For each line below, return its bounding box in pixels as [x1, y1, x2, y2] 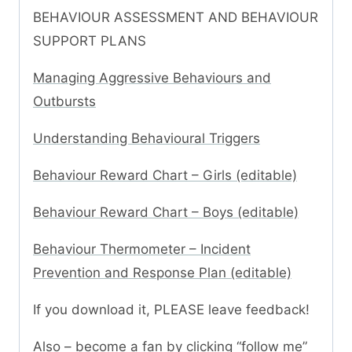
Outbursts [33, 93, 96, 110]
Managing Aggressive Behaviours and [33, 70, 271, 86]
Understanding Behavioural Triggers [33, 130, 260, 147]
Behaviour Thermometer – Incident [33, 241, 251, 258]
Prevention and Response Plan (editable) [33, 265, 291, 281]
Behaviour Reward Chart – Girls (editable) [33, 167, 297, 184]
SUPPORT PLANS [33, 33, 146, 49]
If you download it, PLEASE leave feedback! [33, 302, 310, 318]
